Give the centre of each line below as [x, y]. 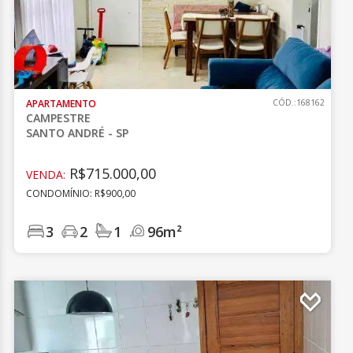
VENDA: [46, 175]
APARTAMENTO [61, 104]
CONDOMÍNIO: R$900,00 [81, 193]
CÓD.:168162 [298, 102]
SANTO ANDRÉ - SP [78, 133]
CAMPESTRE [59, 118]
